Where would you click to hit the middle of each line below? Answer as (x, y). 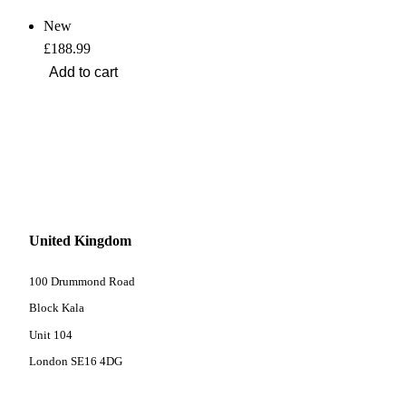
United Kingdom (80, 241)
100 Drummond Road (82, 281)
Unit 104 (51, 335)
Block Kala (57, 309)
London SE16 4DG (76, 362)
